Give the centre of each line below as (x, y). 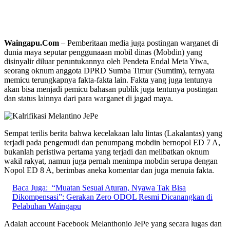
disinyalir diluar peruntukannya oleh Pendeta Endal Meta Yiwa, (107, 61)
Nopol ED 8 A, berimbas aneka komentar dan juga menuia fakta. (109, 170)
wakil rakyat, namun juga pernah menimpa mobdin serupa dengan (111, 161)
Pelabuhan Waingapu (47, 206)
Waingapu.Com (32, 43)
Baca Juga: (30, 187)
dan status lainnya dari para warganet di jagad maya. (89, 98)
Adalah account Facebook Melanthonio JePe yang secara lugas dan (113, 223)
